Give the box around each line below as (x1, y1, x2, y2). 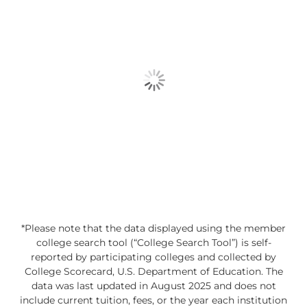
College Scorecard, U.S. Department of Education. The (24, 265, 283, 278)
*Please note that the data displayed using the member (21, 222, 286, 235)
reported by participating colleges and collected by (31, 251, 276, 264)
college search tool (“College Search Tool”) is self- (36, 236, 271, 249)
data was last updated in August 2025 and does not (31, 280, 276, 293)
